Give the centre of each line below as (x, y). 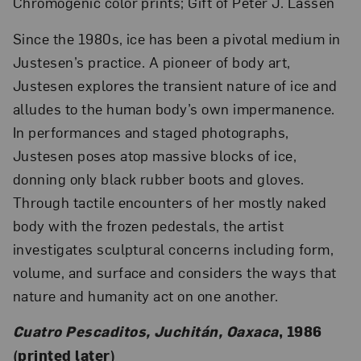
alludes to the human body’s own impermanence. (174, 108)
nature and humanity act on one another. (145, 295)
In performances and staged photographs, (151, 131)
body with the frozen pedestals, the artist (148, 225)
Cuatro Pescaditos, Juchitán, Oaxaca (145, 331)
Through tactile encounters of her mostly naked (170, 201)
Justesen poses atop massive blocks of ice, (155, 155)
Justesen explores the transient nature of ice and (175, 85)
